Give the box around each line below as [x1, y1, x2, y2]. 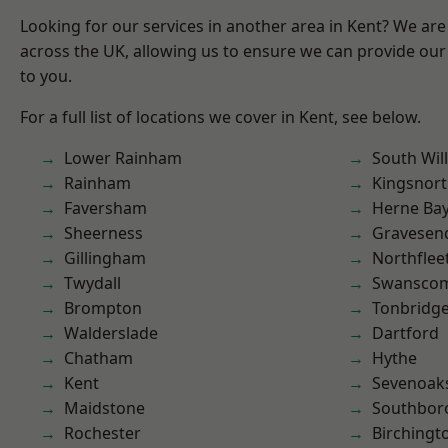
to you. [20, 65, 72, 87]
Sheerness [64, 222, 143, 244]
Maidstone [64, 397, 145, 419]
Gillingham [64, 247, 146, 269]
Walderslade [64, 322, 158, 344]
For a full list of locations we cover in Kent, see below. [20, 106, 421, 128]
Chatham [64, 347, 133, 369]
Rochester [64, 422, 141, 444]
